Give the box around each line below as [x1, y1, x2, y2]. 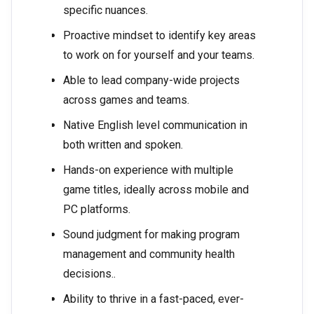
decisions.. [63, 267, 116, 281]
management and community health [63, 247, 235, 261]
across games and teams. [63, 93, 189, 107]
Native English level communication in [63, 118, 247, 132]
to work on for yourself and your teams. [63, 48, 254, 62]
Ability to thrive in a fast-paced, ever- [63, 292, 244, 306]
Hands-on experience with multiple [63, 163, 233, 177]
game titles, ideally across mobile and [63, 183, 249, 197]
